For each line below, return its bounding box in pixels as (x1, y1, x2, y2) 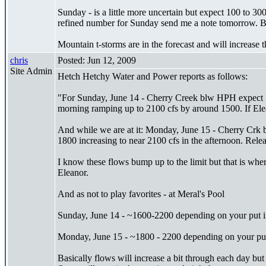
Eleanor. (58, 167, 88, 178)
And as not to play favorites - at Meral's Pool (58, 188, 224, 199)
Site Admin (10, 65, 52, 76)
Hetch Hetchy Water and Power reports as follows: (58, 71, 248, 81)
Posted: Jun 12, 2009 (58, 55, 136, 65)
